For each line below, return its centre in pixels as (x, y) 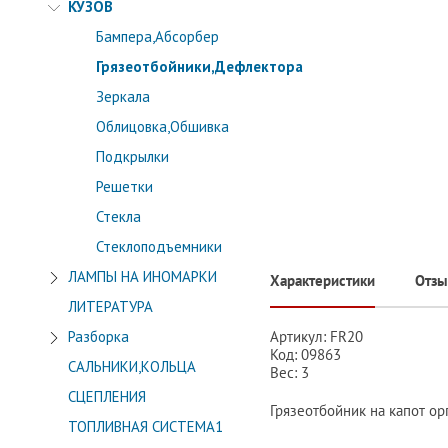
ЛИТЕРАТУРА (110, 306)
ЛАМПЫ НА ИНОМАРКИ (142, 276)
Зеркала (123, 96)
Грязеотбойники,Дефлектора (199, 66)
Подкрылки (132, 156)
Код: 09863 (305, 354)
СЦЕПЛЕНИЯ (107, 396)
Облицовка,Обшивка (162, 126)
